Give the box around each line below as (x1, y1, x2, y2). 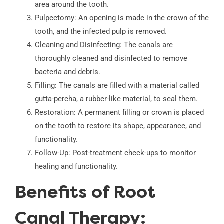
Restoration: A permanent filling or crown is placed (34, 108, 204, 117)
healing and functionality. (34, 162, 118, 171)
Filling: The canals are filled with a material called (34, 81, 199, 90)
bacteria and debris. (34, 67, 100, 77)
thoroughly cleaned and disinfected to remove (34, 54, 187, 63)
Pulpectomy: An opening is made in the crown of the (34, 13, 209, 23)
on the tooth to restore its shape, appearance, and (34, 121, 201, 131)
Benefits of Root (14, 185, 156, 203)
